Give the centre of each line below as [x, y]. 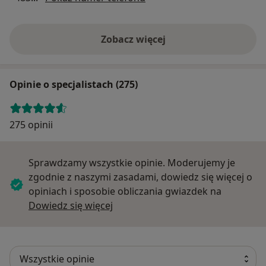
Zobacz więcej [133, 39]
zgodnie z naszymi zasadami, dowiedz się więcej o [140, 177]
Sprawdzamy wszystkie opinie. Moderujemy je [132, 162]
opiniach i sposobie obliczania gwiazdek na [125, 191]
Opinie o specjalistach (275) [74, 84]
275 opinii [31, 124]
